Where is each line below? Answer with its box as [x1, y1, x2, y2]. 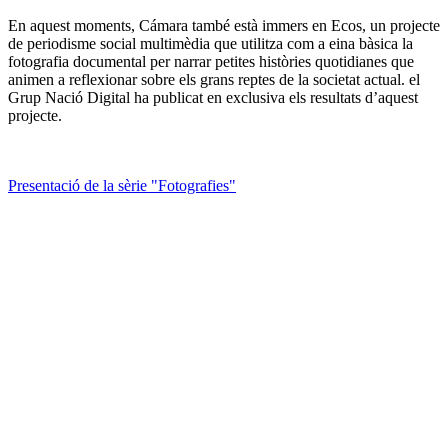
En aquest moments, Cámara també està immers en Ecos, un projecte [8, 16, 440, 34]
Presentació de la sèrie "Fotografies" [8, 176, 236, 194]
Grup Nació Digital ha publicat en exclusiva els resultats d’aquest [8, 88, 418, 106]
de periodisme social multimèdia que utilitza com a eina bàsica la [8, 34, 413, 52]
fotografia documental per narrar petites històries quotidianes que [8, 52, 414, 70]
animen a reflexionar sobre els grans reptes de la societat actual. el [8, 70, 420, 88]
